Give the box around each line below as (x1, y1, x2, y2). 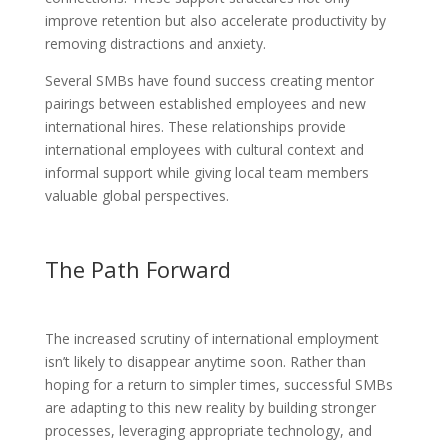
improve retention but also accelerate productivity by (44, 10, 386, 30)
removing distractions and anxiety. (44, 33, 266, 53)
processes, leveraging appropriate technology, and (44, 420, 372, 440)
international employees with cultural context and (44, 139, 364, 159)
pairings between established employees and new (44, 93, 366, 113)
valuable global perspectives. (44, 185, 229, 205)
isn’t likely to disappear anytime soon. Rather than (44, 351, 366, 371)
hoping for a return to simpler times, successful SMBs (44, 374, 393, 394)
